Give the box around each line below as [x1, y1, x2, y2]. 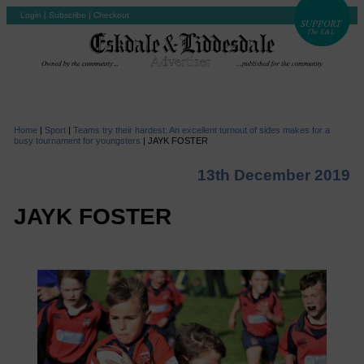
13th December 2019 [197, 166, 351, 184]
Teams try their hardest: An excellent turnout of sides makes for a [72, 124, 330, 135]
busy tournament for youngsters [13, 135, 141, 145]
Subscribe [49, 11, 86, 19]
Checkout [93, 11, 129, 19]
